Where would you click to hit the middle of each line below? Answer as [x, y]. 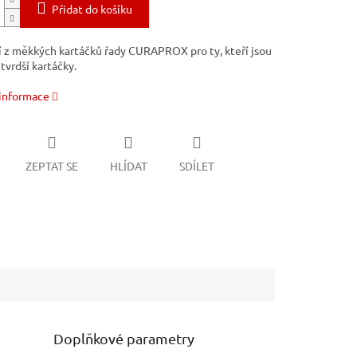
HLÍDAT [128, 165]
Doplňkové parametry [124, 338]
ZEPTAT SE [51, 165]
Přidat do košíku [92, 9]
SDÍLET [196, 165]
